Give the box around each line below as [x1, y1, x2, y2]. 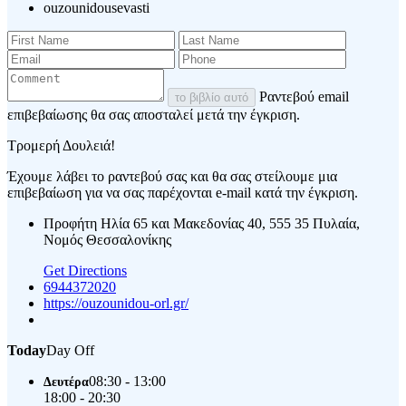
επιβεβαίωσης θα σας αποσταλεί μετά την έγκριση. [7, 107, 300, 123]
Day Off [46, 343, 94, 359]
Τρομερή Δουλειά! [7, 138, 115, 154]
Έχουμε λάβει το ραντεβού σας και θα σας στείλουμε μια [7, 169, 337, 185]
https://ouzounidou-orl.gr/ [43, 295, 188, 312]
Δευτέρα [43, 375, 89, 390]
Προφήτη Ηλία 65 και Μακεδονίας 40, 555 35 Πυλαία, [43, 216, 360, 232]
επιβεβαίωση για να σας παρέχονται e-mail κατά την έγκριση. [7, 185, 358, 201]
